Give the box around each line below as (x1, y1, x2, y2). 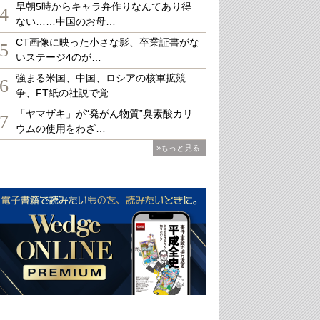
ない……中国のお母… (16, 16, 116, 27)
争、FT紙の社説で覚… (16, 87, 119, 99)
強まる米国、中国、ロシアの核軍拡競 (16, 72, 186, 84)
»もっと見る (156, 144, 200, 152)
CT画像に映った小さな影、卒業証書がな (16, 36, 199, 48)
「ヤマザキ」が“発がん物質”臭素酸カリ (16, 108, 193, 119)
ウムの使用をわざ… (16, 123, 106, 134)
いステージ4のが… (16, 51, 101, 63)
